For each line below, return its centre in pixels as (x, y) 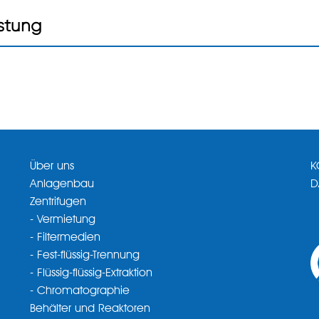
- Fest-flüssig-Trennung (85, 256)
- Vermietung (63, 220)
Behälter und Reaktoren (90, 309)
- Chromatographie (80, 292)
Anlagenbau (62, 185)
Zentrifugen (58, 203)
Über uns (52, 167)
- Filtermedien (66, 238)
